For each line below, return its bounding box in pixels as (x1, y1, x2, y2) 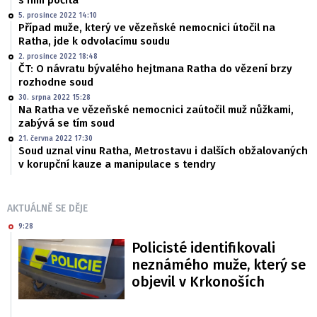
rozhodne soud (18, 76, 93, 89)
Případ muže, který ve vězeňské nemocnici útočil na (18, 21, 275, 35)
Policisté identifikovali (132, 239, 275, 257)
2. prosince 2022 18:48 (18, 52, 98, 62)
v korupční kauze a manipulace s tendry (18, 158, 216, 171)
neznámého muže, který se (132, 256, 306, 274)
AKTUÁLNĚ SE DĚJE (7, 202, 88, 215)
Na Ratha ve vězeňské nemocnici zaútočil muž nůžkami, (18, 103, 294, 117)
